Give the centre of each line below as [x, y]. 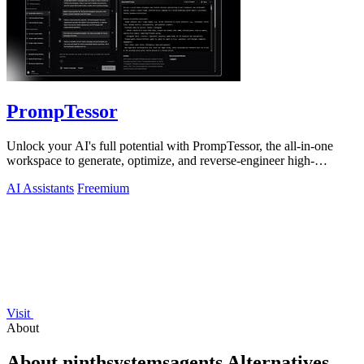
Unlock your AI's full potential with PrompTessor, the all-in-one [170, 146]
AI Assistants [40, 188]
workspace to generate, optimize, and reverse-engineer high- [160, 161]
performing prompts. [59, 175]
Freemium [103, 188]
